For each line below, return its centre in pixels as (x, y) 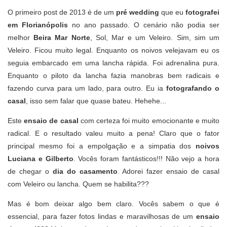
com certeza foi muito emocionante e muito (149, 121)
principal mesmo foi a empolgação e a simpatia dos (102, 146)
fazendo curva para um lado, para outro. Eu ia (87, 88)
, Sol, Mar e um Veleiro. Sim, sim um (155, 37)
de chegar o (30, 171)
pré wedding (138, 12)
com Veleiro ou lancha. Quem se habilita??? (78, 184)
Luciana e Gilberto (41, 159)
